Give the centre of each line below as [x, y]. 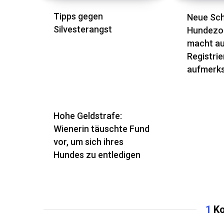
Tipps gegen [78, 16]
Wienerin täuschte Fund [101, 128]
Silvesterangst [83, 29]
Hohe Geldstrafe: [88, 115]
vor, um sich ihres [88, 141]
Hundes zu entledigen [97, 154]
